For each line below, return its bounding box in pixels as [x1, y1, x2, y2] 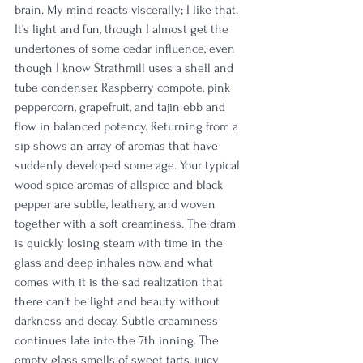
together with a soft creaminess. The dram [15, 216, 239, 232]
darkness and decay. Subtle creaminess [15, 314, 221, 329]
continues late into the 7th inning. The [15, 333, 222, 348]
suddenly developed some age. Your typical [15, 158, 243, 173]
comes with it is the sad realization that [15, 275, 226, 290]
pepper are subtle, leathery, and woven [15, 197, 219, 212]
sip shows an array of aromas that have [15, 139, 221, 154]
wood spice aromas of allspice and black [15, 177, 226, 193]
